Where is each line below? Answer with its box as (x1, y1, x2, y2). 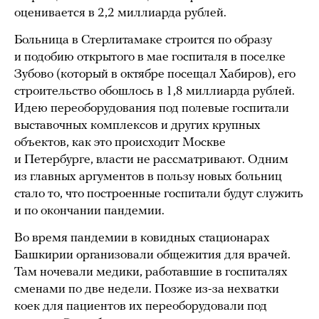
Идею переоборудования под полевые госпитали (14, 102, 289, 116)
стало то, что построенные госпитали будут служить (14, 187, 303, 202)
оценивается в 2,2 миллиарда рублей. (14, 6, 226, 21)
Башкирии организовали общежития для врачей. (14, 249, 291, 263)
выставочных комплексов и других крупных (14, 119, 261, 133)
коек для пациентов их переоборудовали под (14, 300, 267, 314)
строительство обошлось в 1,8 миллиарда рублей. (14, 85, 295, 99)
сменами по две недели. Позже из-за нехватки (14, 283, 279, 297)
